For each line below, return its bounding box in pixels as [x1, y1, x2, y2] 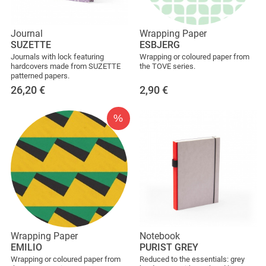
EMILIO [11, 241, 42, 253]
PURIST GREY [140, 241, 198, 253]
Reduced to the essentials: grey [140, 254, 245, 264]
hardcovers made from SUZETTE [11, 61, 121, 71]
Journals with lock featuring [11, 52, 104, 61]
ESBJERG [140, 39, 180, 50]
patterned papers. [11, 71, 69, 80]
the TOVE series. [140, 61, 195, 71]
